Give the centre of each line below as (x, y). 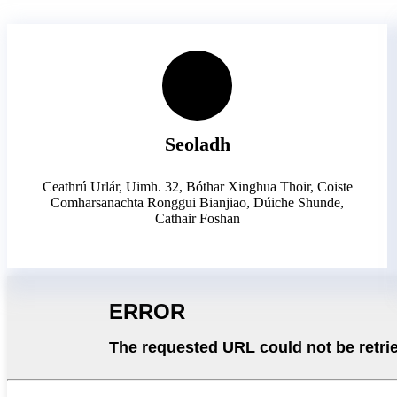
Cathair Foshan (197, 218)
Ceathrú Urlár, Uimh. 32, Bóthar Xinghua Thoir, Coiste (197, 186)
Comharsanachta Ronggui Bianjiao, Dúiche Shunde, (198, 202)
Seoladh (197, 144)
